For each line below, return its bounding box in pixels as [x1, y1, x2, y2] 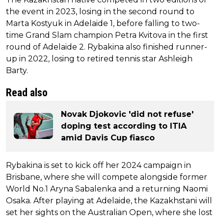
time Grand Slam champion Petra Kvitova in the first [6, 30, 208, 40]
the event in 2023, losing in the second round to [6, 6, 194, 16]
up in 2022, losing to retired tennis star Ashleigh [6, 54, 192, 63]
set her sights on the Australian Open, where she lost [6, 207, 213, 217]
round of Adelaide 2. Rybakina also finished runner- [6, 42, 207, 52]
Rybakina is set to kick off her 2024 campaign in [6, 160, 191, 170]
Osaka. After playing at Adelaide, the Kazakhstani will [6, 195, 212, 205]
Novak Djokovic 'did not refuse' [61, 109, 193, 119]
